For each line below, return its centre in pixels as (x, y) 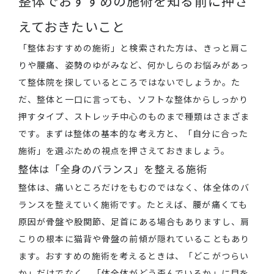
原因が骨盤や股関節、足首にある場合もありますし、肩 (134, 222)
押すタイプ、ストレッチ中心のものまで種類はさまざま (134, 117)
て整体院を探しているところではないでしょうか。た (129, 82)
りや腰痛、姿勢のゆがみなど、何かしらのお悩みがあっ (134, 65)
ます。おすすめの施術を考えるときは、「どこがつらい (134, 256)
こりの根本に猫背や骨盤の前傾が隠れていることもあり (134, 239)
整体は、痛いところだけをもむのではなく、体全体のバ (134, 187)
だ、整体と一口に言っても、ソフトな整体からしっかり (133, 99)
